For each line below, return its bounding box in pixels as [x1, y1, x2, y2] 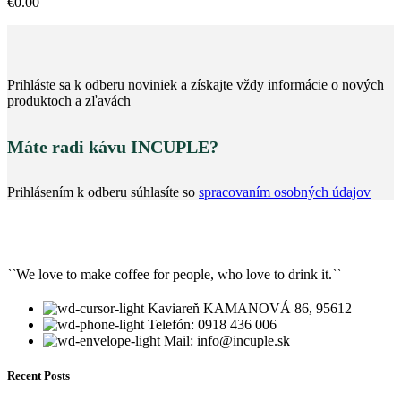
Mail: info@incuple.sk [164, 332, 290, 348]
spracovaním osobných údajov [199, 183, 371, 200]
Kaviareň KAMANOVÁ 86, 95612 [148, 300, 352, 316]
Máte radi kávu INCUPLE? [7, 136, 218, 157]
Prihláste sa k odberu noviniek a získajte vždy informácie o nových [7, 77, 384, 93]
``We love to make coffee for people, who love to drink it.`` [7, 266, 341, 282]
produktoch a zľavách [7, 93, 131, 109]
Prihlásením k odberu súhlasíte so [7, 183, 199, 200]
